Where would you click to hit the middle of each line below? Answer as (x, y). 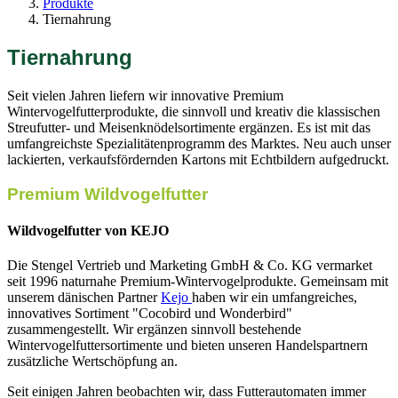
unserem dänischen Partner (84, 298)
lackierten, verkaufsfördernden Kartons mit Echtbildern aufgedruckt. (198, 159)
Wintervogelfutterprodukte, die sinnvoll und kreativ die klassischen (194, 111)
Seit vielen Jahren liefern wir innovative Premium (145, 95)
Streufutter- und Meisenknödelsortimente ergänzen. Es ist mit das (189, 127)
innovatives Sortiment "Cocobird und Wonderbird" (150, 314)
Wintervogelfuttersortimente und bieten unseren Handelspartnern (187, 346)
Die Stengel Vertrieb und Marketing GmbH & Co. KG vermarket (190, 266)
